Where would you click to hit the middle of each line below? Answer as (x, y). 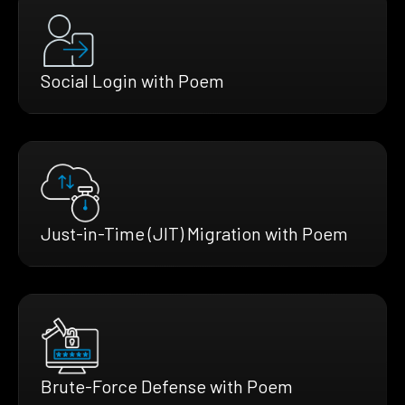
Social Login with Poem (132, 81)
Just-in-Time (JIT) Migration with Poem (194, 234)
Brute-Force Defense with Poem (167, 386)
